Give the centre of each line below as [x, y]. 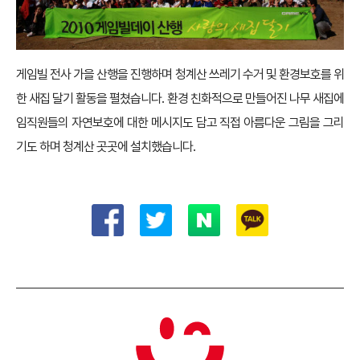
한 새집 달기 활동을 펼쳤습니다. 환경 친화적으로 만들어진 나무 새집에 [180, 98]
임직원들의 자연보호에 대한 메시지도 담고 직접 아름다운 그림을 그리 [180, 122]
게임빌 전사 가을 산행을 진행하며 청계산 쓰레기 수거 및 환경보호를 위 [180, 74]
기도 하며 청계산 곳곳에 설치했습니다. [106, 146]
